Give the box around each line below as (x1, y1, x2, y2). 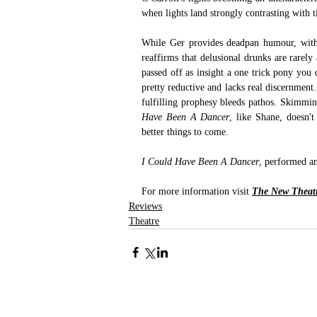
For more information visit (142, 185, 252, 197)
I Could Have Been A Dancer (142, 156, 259, 167)
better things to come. (142, 126, 231, 137)
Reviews (129, 200, 162, 212)
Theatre (129, 215, 159, 226)
